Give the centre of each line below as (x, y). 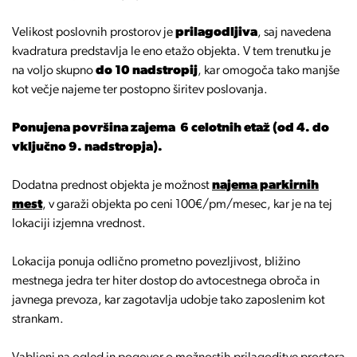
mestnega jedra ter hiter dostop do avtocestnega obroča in (166, 281)
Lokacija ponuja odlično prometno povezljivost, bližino (156, 262)
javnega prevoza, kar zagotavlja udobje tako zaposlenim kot (169, 300)
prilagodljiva (216, 33)
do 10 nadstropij (147, 71)
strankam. (38, 320)
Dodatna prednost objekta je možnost (112, 186)
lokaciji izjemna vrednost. (79, 224)
